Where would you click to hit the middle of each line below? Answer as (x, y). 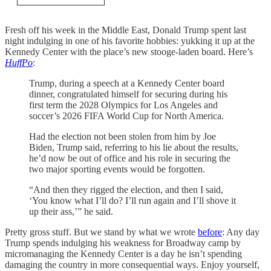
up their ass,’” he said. (71, 211)
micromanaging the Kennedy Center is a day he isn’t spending (123, 254)
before (210, 232)
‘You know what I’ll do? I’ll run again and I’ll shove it (132, 201)
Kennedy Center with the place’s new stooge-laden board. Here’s (129, 52)
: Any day (241, 232)
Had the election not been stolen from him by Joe (122, 136)
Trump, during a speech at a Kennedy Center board (127, 83)
